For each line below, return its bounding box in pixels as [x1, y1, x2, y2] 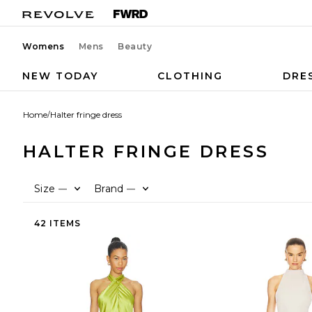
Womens [22, 41, 65, 52]
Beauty [118, 41, 153, 52]
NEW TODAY [22, 70, 98, 82]
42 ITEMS [34, 217, 81, 228]
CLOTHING [157, 70, 224, 82]
